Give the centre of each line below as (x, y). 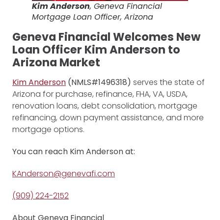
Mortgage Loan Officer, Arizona (93, 17)
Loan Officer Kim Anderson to (96, 50)
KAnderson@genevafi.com (64, 174)
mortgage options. (48, 130)
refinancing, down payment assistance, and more (108, 118)
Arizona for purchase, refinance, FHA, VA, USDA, (100, 94)
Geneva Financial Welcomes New (106, 37)
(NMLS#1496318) (100, 82)
